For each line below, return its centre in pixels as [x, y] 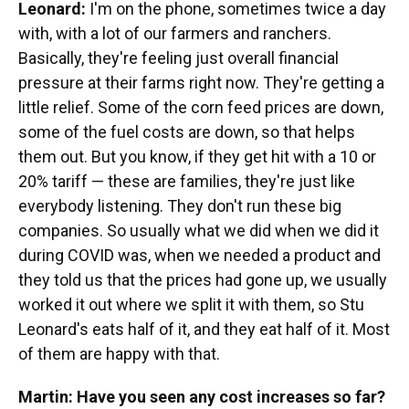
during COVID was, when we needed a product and [199, 255]
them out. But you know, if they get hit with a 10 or [197, 157]
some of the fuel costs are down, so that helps [187, 132]
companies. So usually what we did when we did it [199, 231]
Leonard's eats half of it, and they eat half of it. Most [204, 329]
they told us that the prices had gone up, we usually [203, 280]
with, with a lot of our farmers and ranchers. [175, 33]
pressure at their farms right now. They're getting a [201, 83]
